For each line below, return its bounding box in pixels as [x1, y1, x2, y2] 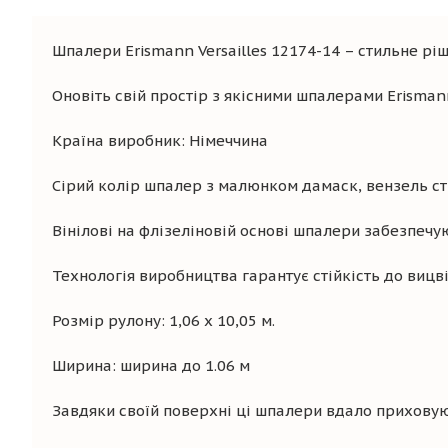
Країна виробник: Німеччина [52, 131, 268, 150]
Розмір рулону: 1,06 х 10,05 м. [52, 311, 275, 330]
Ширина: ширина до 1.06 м [52, 356, 250, 375]
